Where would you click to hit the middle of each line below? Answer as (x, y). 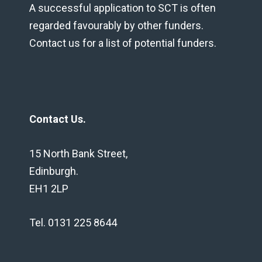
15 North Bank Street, (78, 153)
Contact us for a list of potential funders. (123, 43)
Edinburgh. (54, 171)
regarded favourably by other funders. (116, 25)
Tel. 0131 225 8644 (73, 223)
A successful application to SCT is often (123, 8)
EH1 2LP (49, 188)
